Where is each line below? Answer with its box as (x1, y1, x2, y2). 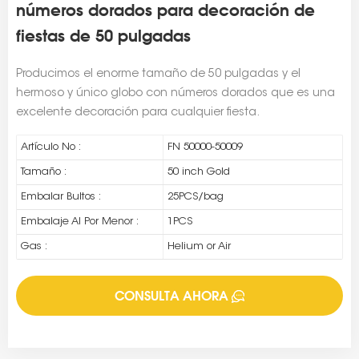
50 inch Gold (167, 167, 230, 178)
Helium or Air (167, 241, 231, 252)
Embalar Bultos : (21, 192, 101, 203)
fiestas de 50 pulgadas (16, 26, 191, 46)
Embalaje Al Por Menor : (21, 216, 139, 228)
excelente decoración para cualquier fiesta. (16, 107, 260, 119)
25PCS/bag (167, 192, 224, 203)
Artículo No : (21, 142, 81, 153)
